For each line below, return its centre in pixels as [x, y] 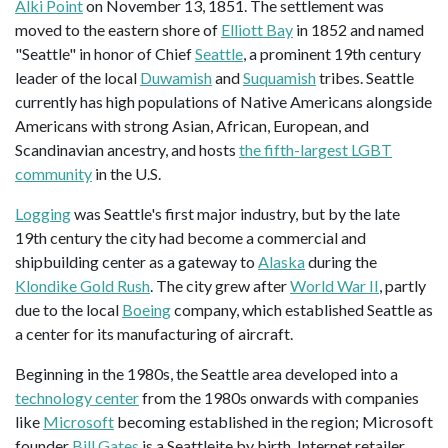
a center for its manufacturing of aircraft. [154, 334]
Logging [43, 214]
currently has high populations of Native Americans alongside [223, 102]
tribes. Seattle [365, 78]
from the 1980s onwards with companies [279, 398]
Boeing [146, 310]
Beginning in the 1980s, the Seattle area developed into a [206, 374]
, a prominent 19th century [332, 54]
